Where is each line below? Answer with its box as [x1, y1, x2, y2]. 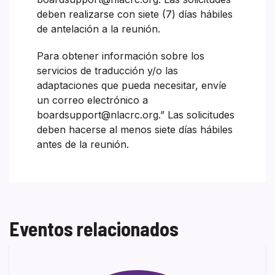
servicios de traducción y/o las [37, 64, 178, 77]
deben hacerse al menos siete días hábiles [37, 123, 233, 136]
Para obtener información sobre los [37, 49, 204, 62]
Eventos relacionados [9, 216, 179, 240]
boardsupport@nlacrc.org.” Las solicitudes [37, 108, 234, 121]
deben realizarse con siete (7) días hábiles [37, 7, 233, 20]
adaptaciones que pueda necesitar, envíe [37, 79, 227, 91]
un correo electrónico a [37, 93, 148, 106]
